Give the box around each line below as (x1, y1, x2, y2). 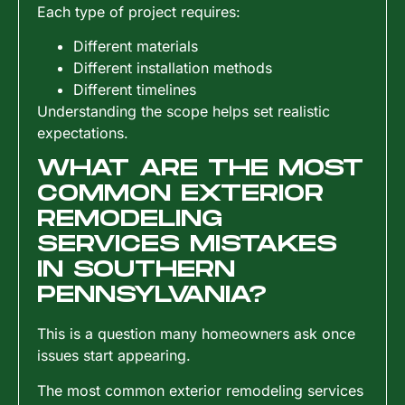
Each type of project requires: (37, 2, 240, 21)
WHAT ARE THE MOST (37, 155, 363, 183)
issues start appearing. (37, 346, 191, 365)
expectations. (37, 124, 128, 143)
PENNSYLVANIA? (37, 282, 267, 309)
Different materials (73, 37, 198, 56)
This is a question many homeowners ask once (37, 325, 355, 344)
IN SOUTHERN (37, 257, 235, 284)
